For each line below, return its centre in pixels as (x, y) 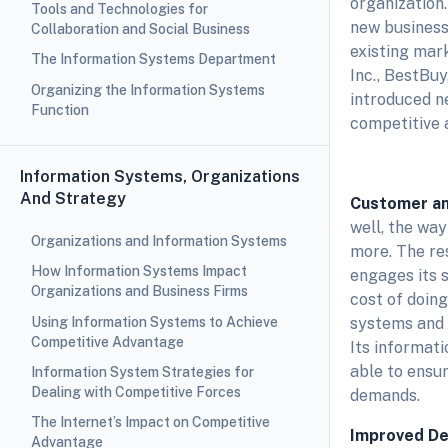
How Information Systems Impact (138, 271)
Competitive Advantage (110, 341)
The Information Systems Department (153, 59)
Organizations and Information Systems (158, 240)
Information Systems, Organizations (160, 176)
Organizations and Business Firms (139, 291)
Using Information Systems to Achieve (154, 321)
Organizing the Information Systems (147, 89)
